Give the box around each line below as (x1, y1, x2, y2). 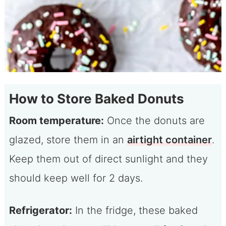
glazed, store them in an (9, 133, 127, 146)
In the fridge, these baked (72, 204, 198, 216)
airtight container (127, 133, 212, 146)
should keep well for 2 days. (9, 172, 143, 184)
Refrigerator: (9, 204, 72, 216)
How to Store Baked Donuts (9, 90, 184, 106)
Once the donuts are (103, 114, 205, 127)
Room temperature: (9, 114, 104, 127)
